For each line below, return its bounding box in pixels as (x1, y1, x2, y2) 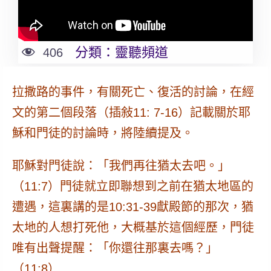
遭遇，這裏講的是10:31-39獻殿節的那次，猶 (11, 200, 253, 214)
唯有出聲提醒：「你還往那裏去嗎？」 (11, 241, 218, 255)
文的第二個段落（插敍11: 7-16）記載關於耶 (11, 106, 250, 120)
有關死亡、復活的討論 (96, 85, 218, 99)
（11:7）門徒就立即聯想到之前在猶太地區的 (11, 180, 253, 194)
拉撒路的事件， (11, 85, 97, 99)
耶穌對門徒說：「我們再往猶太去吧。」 (11, 159, 230, 173)
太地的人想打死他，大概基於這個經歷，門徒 (11, 221, 254, 235)
